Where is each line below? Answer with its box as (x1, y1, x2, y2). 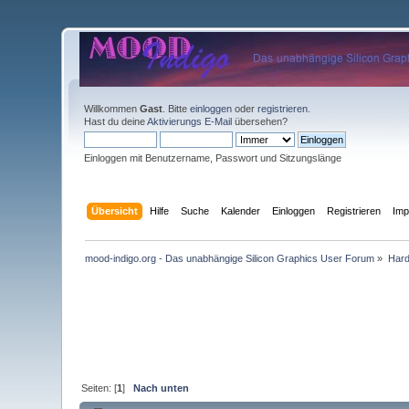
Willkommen (84, 103, 141, 114)
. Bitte (163, 103, 191, 114)
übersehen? (232, 116, 288, 127)
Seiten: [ (81, 382, 118, 393)
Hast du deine (84, 116, 148, 127)
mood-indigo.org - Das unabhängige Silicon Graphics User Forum (85, 252, 375, 264)
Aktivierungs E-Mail (147, 116, 233, 127)
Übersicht (90, 204, 138, 216)
